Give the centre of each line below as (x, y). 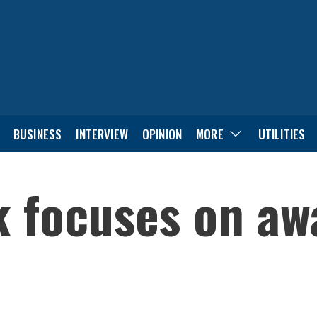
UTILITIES (282, 134)
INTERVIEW (102, 134)
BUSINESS (38, 134)
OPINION (162, 134)
